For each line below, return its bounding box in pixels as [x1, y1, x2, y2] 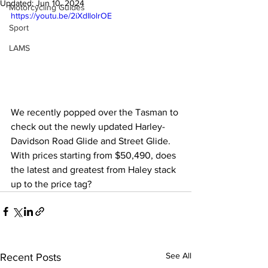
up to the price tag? [11, 178, 92, 189]
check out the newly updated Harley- [11, 121, 165, 132]
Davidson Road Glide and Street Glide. [11, 135, 173, 146]
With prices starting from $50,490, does [11, 150, 178, 160]
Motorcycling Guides [9, 2, 85, 12]
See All [166, 250, 191, 260]
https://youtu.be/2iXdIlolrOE [11, 11, 112, 20]
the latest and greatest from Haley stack [11, 164, 178, 175]
